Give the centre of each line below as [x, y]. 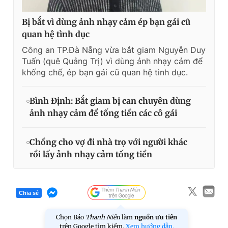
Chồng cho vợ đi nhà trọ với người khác [108, 142]
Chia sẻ [29, 193]
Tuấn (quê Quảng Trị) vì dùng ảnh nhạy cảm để [112, 61]
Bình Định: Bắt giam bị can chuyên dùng [110, 101]
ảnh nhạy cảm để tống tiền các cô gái [103, 113]
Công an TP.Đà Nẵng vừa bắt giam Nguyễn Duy [114, 50]
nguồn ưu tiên [156, 217]
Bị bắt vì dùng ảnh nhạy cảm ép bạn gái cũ [106, 22]
